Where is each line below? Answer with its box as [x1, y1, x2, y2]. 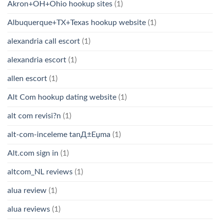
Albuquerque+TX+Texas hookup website [7, 19, 146, 27]
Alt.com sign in [7, 149, 58, 158]
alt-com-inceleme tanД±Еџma [7, 131, 110, 139]
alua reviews [7, 205, 50, 214]
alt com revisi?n [7, 112, 61, 120]
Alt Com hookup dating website [7, 93, 116, 102]
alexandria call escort [7, 37, 80, 46]
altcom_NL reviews [7, 168, 73, 176]
